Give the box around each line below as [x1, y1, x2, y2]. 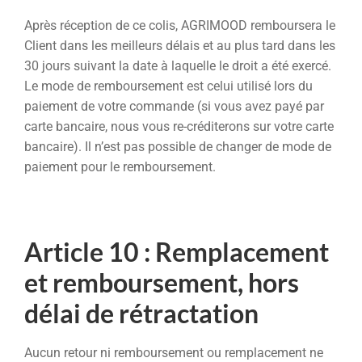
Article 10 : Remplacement [24, 235, 329, 267]
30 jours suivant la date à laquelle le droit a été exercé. [24, 58, 331, 74]
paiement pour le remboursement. [24, 159, 216, 175]
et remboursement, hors [24, 266, 299, 298]
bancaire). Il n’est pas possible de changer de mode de [24, 139, 331, 155]
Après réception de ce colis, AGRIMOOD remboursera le [24, 18, 335, 34]
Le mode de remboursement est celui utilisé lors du [24, 78, 313, 95]
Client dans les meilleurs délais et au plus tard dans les [24, 38, 335, 54]
